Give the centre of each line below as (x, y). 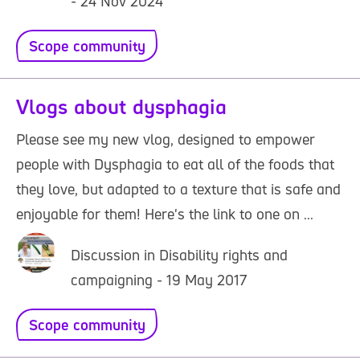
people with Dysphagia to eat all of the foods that (175, 164)
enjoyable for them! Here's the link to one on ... (165, 214)
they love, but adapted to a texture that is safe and (178, 189)
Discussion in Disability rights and (179, 255)
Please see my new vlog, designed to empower (166, 139)
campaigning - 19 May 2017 (159, 280)
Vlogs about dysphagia (121, 107)
